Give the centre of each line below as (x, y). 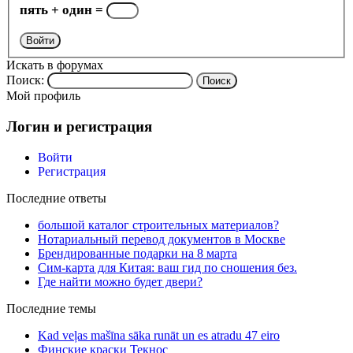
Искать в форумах (55, 65)
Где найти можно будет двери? (120, 281)
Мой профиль (43, 96)
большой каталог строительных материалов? (158, 225)
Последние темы (51, 308)
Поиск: (25, 80)
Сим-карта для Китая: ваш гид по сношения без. (167, 267)
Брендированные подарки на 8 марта (137, 253)
